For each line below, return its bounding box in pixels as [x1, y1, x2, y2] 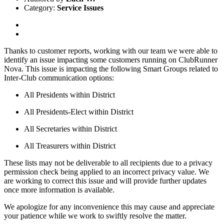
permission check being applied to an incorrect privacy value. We [4, 167, 209, 176]
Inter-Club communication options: [4, 73, 114, 82]
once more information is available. [4, 185, 114, 194]
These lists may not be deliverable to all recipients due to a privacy [4, 158, 212, 167]
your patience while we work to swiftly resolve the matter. [4, 211, 186, 220]
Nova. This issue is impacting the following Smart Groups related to [4, 64, 218, 73]
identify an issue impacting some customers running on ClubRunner [4, 55, 217, 64]
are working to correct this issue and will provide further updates [4, 176, 206, 185]
